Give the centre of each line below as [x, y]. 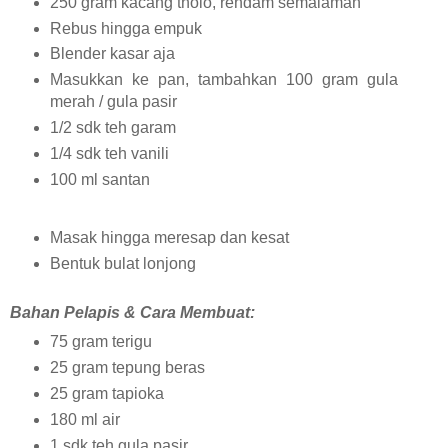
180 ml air [84, 419]
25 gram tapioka [106, 393]
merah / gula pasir [113, 102]
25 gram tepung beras [127, 367]
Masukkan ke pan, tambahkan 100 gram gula [224, 80]
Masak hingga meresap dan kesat [169, 238]
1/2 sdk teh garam [112, 128]
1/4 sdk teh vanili [109, 154]
